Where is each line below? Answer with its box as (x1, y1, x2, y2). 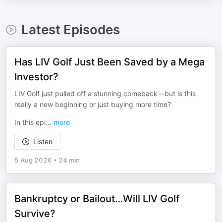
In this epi (14, 118, 46, 126)
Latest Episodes (21, 22, 120, 37)
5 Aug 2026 (14, 156, 52, 164)
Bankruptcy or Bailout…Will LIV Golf (14, 193, 179, 205)
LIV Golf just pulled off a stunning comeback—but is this (14, 89, 196, 98)
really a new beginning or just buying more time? (14, 100, 171, 109)
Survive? (14, 208, 55, 220)
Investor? (14, 71, 58, 83)
